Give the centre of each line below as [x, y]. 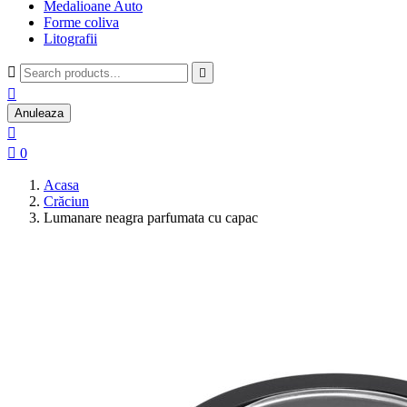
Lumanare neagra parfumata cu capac [151, 218]
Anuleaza [39, 113]
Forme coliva [81, 22]
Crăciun [66, 201]
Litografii [70, 39]
